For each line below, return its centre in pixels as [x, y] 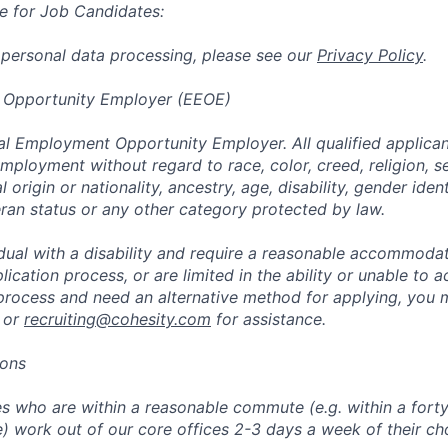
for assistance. [268, 319]
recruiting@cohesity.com [117, 319]
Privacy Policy [370, 55]
